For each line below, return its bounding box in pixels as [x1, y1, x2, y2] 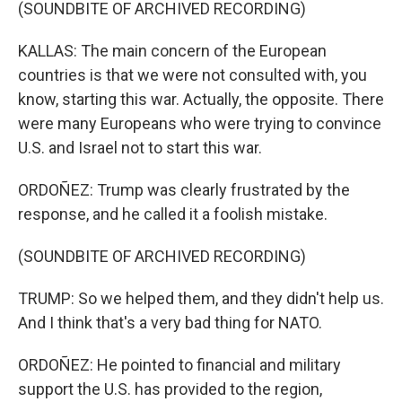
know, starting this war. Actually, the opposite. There [18, 90, 384, 109]
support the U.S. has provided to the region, [18, 380, 322, 398]
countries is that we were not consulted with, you [18, 66, 367, 84]
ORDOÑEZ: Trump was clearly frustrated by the [18, 180, 350, 199]
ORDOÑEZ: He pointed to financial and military [18, 355, 341, 374]
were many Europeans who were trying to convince [18, 114, 381, 133]
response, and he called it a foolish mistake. [18, 205, 328, 223]
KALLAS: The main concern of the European [18, 41, 327, 60]
